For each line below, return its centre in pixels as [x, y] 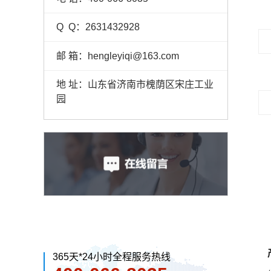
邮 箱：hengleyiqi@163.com [117, 56]
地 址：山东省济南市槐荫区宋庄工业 [135, 84]
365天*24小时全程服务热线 [112, 256]
